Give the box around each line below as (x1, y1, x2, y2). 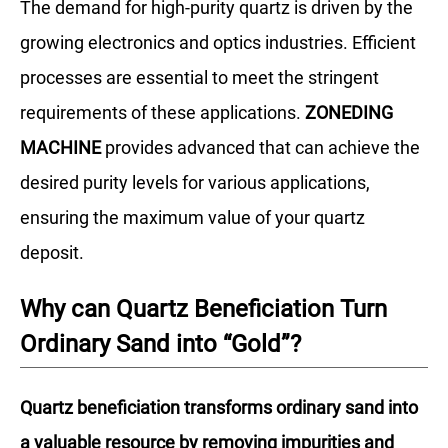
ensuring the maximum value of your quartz (20, 207, 365, 229)
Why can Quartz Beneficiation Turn (20, 295, 387, 324)
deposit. (20, 242, 84, 264)
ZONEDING (305, 102, 393, 124)
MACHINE (20, 137, 101, 159)
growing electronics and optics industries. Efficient (20, 32, 416, 54)
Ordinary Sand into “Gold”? (20, 330, 301, 359)
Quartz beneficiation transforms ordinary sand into (20, 397, 418, 419)
